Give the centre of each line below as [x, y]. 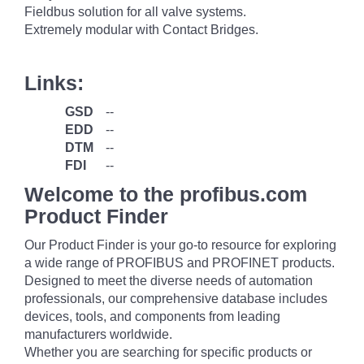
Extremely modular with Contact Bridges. [141, 30]
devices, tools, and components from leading [152, 316]
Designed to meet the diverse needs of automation [169, 281]
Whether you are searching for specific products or [168, 352]
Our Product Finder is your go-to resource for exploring [180, 245]
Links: [54, 83]
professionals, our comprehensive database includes [176, 299]
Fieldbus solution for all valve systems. [135, 12]
